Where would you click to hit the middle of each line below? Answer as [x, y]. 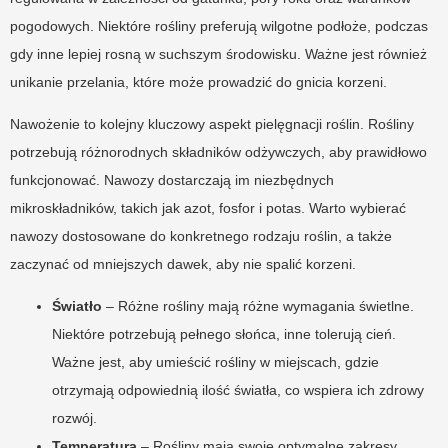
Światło [77, 306]
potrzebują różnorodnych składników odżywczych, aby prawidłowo [218, 152]
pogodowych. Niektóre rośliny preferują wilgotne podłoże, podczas [219, 26]
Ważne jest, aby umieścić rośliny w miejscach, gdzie [215, 362]
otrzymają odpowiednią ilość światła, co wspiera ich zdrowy [238, 390]
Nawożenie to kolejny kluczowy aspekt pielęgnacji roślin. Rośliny [212, 124]
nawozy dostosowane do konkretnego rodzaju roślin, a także [201, 236]
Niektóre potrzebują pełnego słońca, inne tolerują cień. [224, 334]
